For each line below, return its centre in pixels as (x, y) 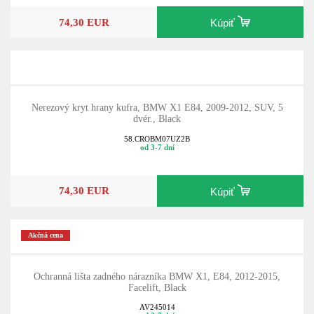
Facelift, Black (157, 287)
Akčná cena (46, 235)
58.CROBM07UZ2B (157, 138)
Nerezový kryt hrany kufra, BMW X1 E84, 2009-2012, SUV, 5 (157, 108)
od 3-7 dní (157, 147)
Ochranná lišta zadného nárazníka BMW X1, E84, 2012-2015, (157, 276)
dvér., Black (157, 119)
